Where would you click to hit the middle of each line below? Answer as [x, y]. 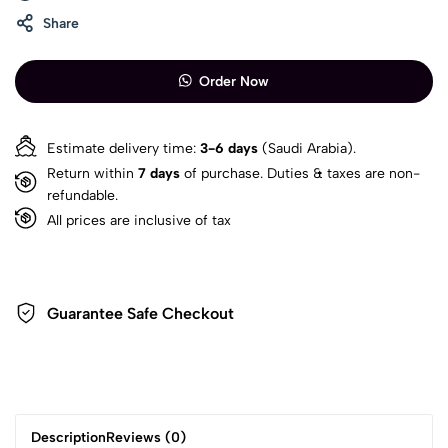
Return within [92, 173]
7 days [159, 173]
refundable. [82, 195]
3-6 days [229, 148]
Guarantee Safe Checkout [140, 313]
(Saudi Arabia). [307, 148]
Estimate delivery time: [123, 148]
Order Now [233, 81]
